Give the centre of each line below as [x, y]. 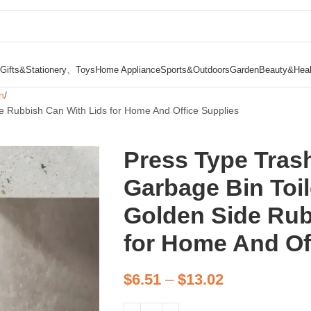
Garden [244, 69]
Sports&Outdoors [195, 69]
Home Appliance [128, 69]
